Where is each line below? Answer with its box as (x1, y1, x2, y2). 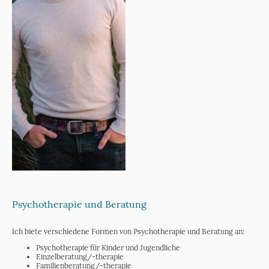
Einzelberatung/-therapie (36, 252, 125, 261)
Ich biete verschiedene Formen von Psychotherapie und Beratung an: (12, 226, 244, 236)
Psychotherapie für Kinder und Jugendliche (36, 243, 180, 252)
